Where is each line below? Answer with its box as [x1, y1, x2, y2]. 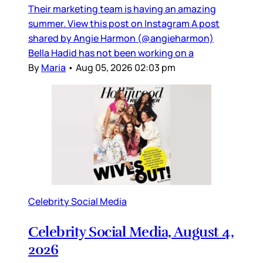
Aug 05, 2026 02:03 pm [76, 60, 176, 74]
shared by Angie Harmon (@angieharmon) [28, 31, 214, 45]
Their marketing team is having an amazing [28, 2, 216, 15]
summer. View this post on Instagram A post [28, 16, 220, 30]
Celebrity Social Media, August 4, [28, 223, 234, 241]
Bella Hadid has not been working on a [28, 46, 194, 59]
